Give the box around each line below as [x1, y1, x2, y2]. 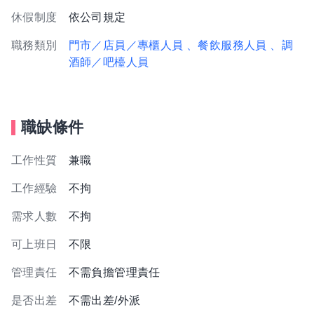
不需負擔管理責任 [68, 266, 161, 278]
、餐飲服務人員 [186, 39, 267, 51]
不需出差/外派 [68, 294, 141, 306]
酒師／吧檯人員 [68, 56, 149, 68]
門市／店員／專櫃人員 [68, 39, 184, 51]
